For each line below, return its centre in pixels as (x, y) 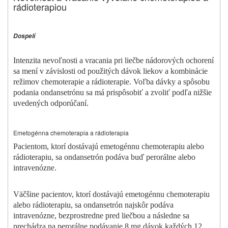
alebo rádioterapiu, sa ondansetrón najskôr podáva (93, 205)
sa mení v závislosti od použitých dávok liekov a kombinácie (110, 71)
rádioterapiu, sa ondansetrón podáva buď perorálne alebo (104, 157)
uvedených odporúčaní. (51, 103)
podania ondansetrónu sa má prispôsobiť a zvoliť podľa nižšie (112, 93)
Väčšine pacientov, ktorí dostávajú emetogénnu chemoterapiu (111, 194)
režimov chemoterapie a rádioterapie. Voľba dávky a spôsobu (111, 82)
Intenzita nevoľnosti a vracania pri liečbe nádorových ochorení (113, 61)
